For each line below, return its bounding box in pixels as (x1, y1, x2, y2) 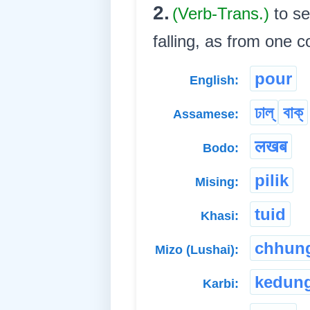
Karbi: (203, 277, 239, 291)
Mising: (195, 175, 239, 190)
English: (190, 73, 239, 88)
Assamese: (173, 107, 239, 122)
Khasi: (201, 209, 239, 224)
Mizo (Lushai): (155, 243, 239, 257)
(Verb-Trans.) (172, 4, 274, 24)
